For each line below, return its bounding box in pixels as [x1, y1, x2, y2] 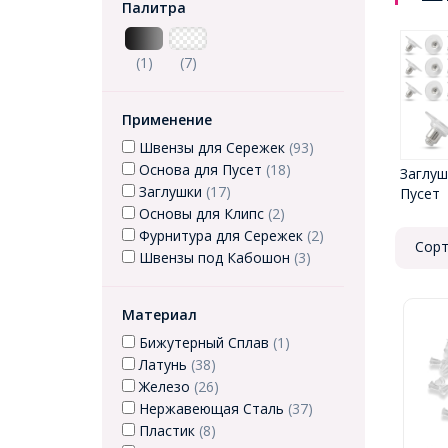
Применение [122, 110, 212, 129]
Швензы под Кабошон [135, 248, 294, 267]
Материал [122, 305, 197, 324]
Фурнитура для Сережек [135, 226, 307, 245]
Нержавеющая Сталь [135, 399, 288, 418]
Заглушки [135, 182, 206, 201]
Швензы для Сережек [135, 138, 289, 157]
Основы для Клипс [135, 204, 268, 223]
